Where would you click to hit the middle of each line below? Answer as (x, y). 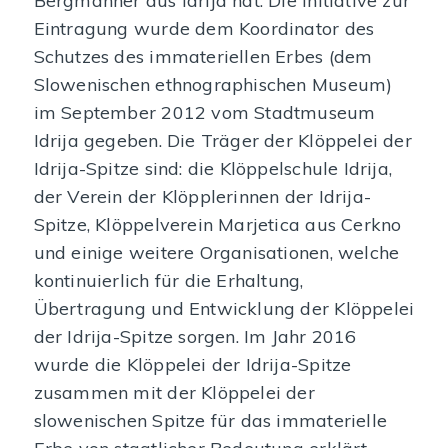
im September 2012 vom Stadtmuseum (204, 112)
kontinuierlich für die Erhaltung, (168, 280)
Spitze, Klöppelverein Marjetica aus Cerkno (217, 224)
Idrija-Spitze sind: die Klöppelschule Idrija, (213, 168)
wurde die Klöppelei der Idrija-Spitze (192, 364)
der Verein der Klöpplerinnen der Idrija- (202, 196)
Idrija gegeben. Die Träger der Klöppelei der (222, 140)
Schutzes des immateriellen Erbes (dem (203, 56)
